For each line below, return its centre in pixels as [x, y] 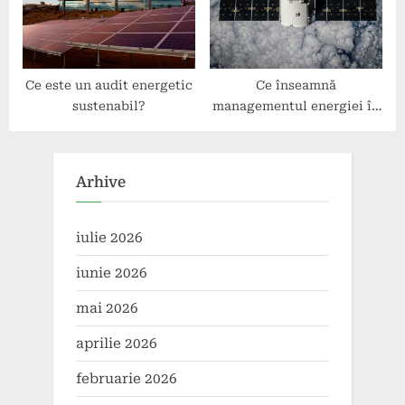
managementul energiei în [296, 105]
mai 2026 [107, 308]
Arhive [101, 183]
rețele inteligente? [296, 126]
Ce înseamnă [296, 85]
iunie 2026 [112, 273]
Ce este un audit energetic [109, 85]
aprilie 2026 [117, 344]
